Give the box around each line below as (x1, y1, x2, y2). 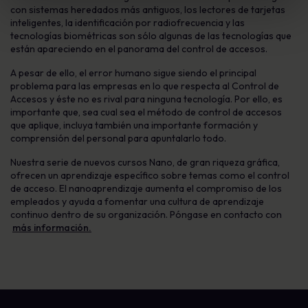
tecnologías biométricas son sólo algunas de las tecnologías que (10, 30, 291, 42)
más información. (12, 221, 91, 234)
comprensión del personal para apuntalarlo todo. (10, 132, 226, 144)
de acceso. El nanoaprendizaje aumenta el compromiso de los (10, 182, 282, 195)
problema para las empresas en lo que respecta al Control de (10, 80, 279, 92)
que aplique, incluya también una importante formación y (10, 119, 258, 131)
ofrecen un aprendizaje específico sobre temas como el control (10, 169, 289, 181)
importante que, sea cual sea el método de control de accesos (10, 106, 282, 118)
